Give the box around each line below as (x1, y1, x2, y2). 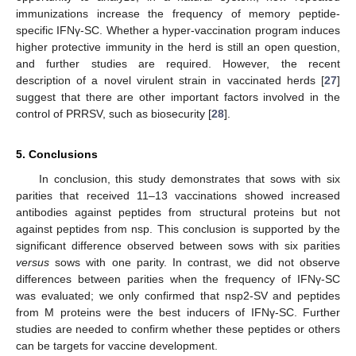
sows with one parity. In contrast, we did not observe (49, 256, 340, 269)
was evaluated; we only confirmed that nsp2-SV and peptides (16, 289, 340, 303)
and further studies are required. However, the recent (16, 57, 340, 71)
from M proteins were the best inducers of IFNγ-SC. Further (16, 306, 340, 319)
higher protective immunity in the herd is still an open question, (16, 41, 340, 54)
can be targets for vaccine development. (16, 339, 218, 353)
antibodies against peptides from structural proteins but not (16, 206, 340, 219)
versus (16, 256, 49, 269)
